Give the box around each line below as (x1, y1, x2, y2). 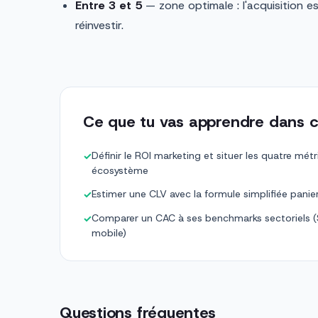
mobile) (92, 226, 126, 240)
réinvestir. (75, 18, 124, 33)
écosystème (92, 164, 148, 177)
